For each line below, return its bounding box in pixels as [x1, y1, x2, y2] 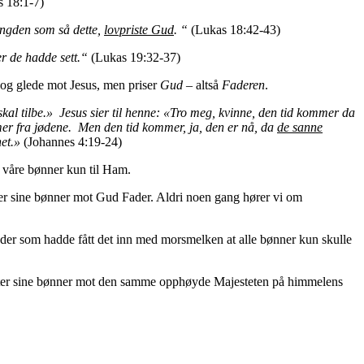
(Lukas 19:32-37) [91, 50, 180, 64]
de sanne [277, 119, 323, 134]
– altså [183, 77, 222, 92]
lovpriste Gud [104, 22, 174, 37]
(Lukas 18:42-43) [191, 22, 280, 37]
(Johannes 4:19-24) [20, 134, 122, 149]
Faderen [222, 77, 265, 92]
